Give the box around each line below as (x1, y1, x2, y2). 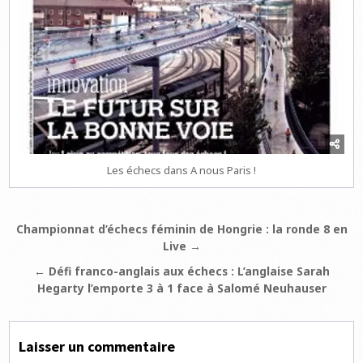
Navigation (8, 216, 118, 246)
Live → (162, 238, 201, 254)
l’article (8, 262, 88, 292)
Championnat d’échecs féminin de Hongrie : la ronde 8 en (15, 221, 348, 237)
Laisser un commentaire (19, 337, 176, 357)
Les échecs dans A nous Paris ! (107, 163, 256, 178)
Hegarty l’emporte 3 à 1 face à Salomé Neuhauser (36, 280, 327, 297)
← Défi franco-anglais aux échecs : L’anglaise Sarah (33, 263, 330, 280)
